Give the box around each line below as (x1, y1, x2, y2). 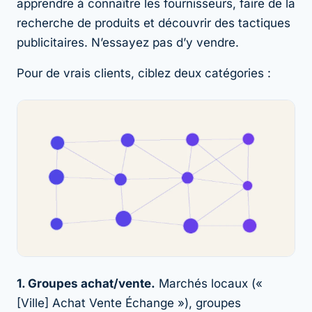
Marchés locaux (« (155, 276, 263, 290)
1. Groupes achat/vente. (17, 276, 155, 290)
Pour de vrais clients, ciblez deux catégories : (17, 65, 271, 80)
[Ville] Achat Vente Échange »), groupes (17, 295, 241, 310)
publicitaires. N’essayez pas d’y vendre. (17, 35, 239, 49)
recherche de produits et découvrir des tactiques (17, 15, 290, 30)
